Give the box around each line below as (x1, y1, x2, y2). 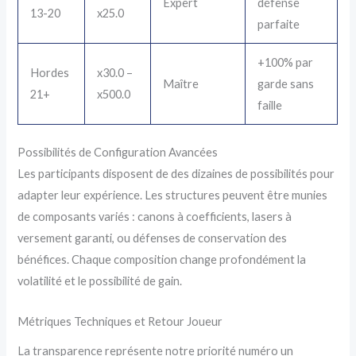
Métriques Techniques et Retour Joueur (17, 314, 223, 328)
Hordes (30, 65, 70, 79)
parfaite (257, 17, 300, 31)
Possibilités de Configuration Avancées (17, 145, 219, 160)
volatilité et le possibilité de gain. (17, 274, 183, 288)
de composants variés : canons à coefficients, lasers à (17, 210, 292, 224)
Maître (163, 76, 199, 91)
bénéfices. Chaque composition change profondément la (17, 253, 307, 267)
